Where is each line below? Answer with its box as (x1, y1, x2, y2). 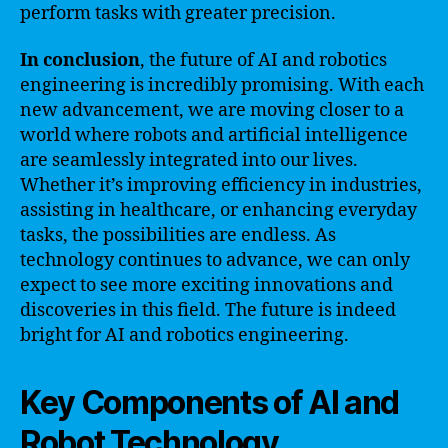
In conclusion (20, 49, 140, 72)
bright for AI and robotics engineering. (20, 324, 349, 347)
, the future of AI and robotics (140, 49, 387, 72)
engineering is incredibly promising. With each (20, 74, 424, 97)
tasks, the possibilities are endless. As (20, 224, 336, 247)
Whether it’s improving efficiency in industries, (20, 174, 422, 197)
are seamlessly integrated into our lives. (20, 149, 358, 172)
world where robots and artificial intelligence (20, 124, 408, 147)
